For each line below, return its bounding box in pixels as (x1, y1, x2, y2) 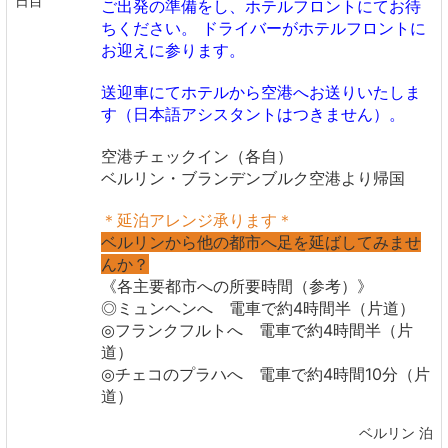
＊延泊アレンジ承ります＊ (101, 210, 293, 231)
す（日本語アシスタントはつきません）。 (101, 104, 405, 125)
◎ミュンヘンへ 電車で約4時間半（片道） (101, 298, 415, 319)
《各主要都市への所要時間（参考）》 (101, 276, 373, 297)
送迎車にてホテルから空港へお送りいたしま (101, 82, 421, 103)
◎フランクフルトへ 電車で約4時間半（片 (101, 320, 413, 341)
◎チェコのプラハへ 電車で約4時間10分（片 (101, 364, 430, 385)
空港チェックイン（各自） (101, 146, 293, 167)
